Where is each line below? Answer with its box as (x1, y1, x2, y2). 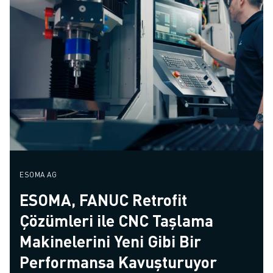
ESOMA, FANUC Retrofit (19, 189, 187, 210)
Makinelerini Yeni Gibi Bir (19, 230, 201, 251)
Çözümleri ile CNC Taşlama (19, 210, 213, 230)
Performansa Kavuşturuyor (19, 251, 217, 272)
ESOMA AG (19, 169, 57, 179)
